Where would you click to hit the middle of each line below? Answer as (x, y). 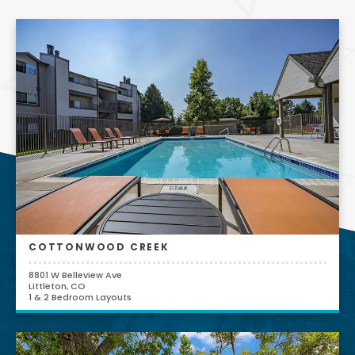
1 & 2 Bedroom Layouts (80, 298)
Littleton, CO (57, 286)
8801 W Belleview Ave (75, 275)
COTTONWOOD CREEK (99, 248)
